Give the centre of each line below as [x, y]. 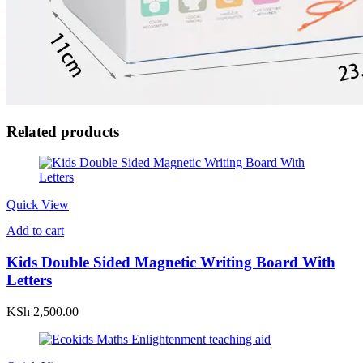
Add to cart [35, 231]
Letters [29, 280]
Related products [63, 131]
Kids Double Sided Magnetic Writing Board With [171, 263]
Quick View [38, 205]
